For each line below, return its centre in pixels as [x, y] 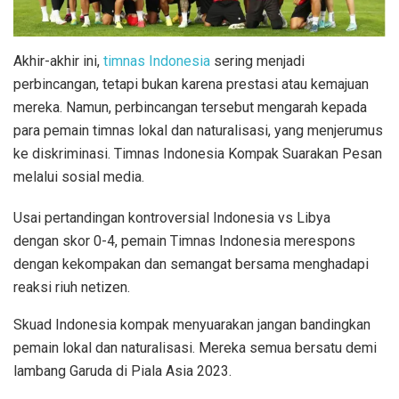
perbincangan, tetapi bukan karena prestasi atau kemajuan [191, 84]
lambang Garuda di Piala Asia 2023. [122, 370]
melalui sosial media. [79, 176]
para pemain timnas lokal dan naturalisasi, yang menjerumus [198, 130]
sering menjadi [257, 61]
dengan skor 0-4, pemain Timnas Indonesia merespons [184, 240]
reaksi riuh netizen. [72, 287]
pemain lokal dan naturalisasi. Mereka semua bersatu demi [195, 347]
